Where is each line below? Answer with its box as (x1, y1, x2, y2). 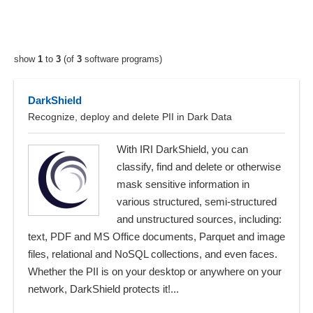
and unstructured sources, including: (117, 213, 282, 225)
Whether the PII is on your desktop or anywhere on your (28, 265, 282, 277)
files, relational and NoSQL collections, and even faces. (28, 248, 277, 260)
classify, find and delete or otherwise (117, 161, 281, 173)
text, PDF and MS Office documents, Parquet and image (28, 231, 285, 242)
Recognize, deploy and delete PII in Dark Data (28, 111, 232, 122)
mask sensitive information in (117, 178, 249, 190)
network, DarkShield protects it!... (28, 283, 179, 295)
